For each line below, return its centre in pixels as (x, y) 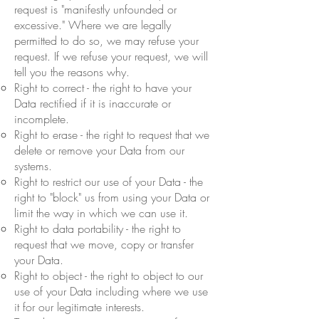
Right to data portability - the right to (98, 228)
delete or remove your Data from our (99, 150)
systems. (33, 166)
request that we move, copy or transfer (104, 244)
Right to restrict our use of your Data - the (109, 181)
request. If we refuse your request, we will (111, 56)
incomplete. (42, 119)
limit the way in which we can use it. (101, 213)
